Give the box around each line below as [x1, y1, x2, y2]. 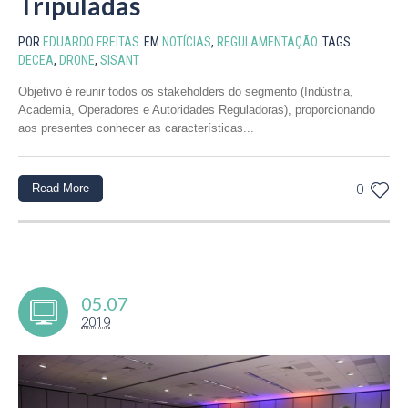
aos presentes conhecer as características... [18, 121, 254, 136]
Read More [32, 181, 89, 196]
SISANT [100, 53, 139, 68]
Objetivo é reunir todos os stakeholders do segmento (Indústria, [18, 85, 353, 99]
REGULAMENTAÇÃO [217, 35, 318, 50]
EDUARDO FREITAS [43, 35, 139, 50]
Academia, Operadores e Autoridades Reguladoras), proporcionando [18, 103, 375, 117]
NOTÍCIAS [162, 35, 211, 50]
